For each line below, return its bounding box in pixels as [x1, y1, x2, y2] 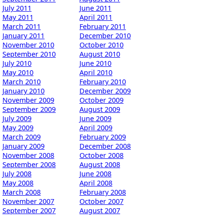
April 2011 [79, 12, 112, 22]
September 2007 [2, 205, 56, 215]
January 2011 [2, 31, 45, 40]
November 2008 [2, 150, 54, 160]
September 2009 [2, 104, 56, 114]
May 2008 [2, 178, 33, 187]
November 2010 [2, 40, 54, 49]
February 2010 [79, 77, 126, 86]
